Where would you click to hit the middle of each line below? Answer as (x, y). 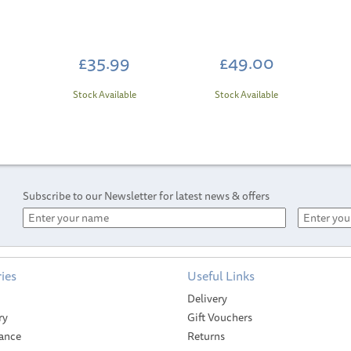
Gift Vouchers (220, 317)
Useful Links (221, 276)
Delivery (207, 299)
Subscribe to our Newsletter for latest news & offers (146, 196)
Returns (206, 336)
